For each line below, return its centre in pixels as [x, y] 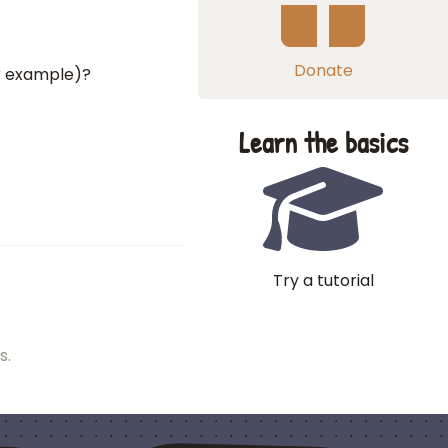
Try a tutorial [323, 280]
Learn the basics [323, 142]
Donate [323, 70]
